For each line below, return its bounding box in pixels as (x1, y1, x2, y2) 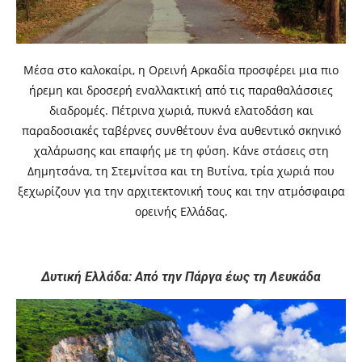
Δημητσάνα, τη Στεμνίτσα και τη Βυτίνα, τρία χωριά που (27, 163, 335, 179)
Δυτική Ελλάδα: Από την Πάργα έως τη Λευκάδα (41, 269, 321, 285)
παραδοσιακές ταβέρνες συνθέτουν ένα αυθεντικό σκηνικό (21, 123, 341, 139)
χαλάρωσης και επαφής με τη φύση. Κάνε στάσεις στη (33, 143, 329, 159)
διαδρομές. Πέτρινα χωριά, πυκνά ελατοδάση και (48, 103, 314, 119)
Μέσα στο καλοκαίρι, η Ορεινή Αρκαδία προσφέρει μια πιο (23, 62, 339, 78)
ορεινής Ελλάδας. (134, 204, 228, 220)
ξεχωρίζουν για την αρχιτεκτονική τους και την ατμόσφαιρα (17, 183, 345, 200)
